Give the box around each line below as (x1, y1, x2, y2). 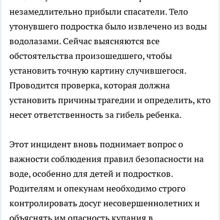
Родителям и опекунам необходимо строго (9, 183, 186, 194)
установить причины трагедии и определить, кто (9, 94, 211, 106)
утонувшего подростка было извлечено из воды (9, 21, 207, 32)
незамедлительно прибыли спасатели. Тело (9, 6, 188, 18)
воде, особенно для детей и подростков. (9, 168, 173, 180)
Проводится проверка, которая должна (9, 80, 170, 91)
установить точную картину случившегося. (9, 65, 186, 77)
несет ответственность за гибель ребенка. (9, 109, 182, 121)
